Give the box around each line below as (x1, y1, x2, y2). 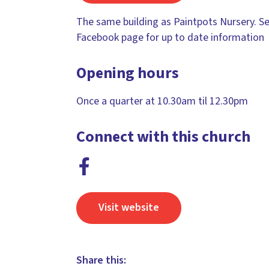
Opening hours (76, 61, 179, 84)
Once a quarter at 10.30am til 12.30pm (76, 93, 248, 109)
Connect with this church (76, 125, 250, 148)
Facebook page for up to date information (76, 29, 264, 45)
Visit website (98, 200, 159, 216)
